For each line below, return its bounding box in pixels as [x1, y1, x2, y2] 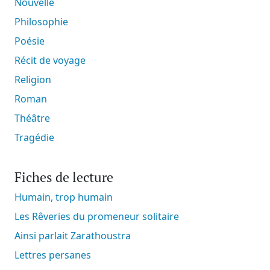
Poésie [20, 34, 45, 48]
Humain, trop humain [22, 190, 113, 204]
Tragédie [19, 131, 54, 144]
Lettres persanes [19, 248, 91, 262]
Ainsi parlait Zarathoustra [20, 229, 131, 242]
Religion [20, 73, 51, 86]
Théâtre [20, 111, 50, 125]
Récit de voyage [20, 54, 86, 67]
